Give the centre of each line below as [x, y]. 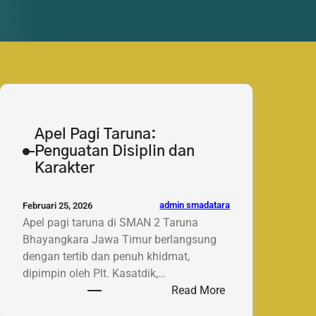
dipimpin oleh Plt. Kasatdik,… [94, 273]
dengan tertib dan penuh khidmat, [106, 256]
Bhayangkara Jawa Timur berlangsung [120, 239]
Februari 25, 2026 [57, 205]
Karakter [64, 168]
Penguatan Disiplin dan [114, 151]
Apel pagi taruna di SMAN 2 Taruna [110, 222]
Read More [199, 290]
